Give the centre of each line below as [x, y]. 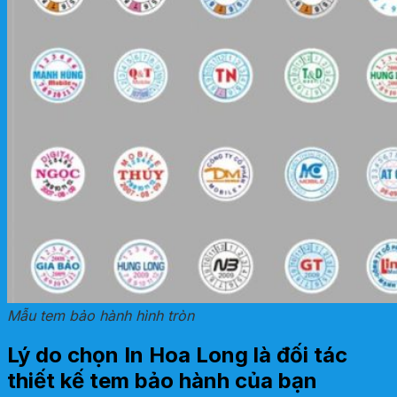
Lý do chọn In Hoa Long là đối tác [177, 354]
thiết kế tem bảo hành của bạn [162, 380]
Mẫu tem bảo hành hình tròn [101, 315]
